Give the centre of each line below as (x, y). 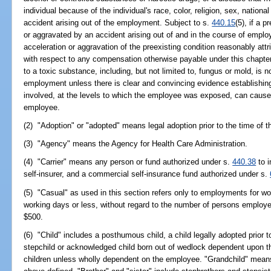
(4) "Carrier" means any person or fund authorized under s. (128, 162)
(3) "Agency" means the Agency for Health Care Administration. (136, 144)
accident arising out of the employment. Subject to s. (118, 22)
